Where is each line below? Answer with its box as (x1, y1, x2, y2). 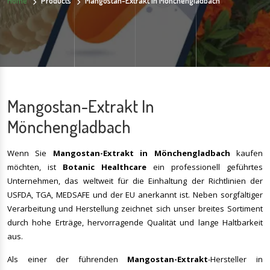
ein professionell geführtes (146, 162, 263, 173)
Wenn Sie (7, 148, 53, 159)
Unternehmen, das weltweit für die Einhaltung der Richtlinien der (7, 175, 263, 187)
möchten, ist (7, 162, 63, 173)
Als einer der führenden (7, 254, 128, 265)
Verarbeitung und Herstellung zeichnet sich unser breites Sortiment (7, 203, 263, 215)
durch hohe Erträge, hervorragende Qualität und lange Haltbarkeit (7, 217, 263, 228)
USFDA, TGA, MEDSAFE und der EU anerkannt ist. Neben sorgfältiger (7, 189, 263, 201)
